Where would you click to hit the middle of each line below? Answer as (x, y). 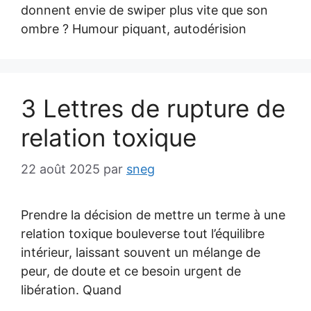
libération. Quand (71, 290)
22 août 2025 (60, 169)
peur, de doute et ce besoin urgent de (131, 271)
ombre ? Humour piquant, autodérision (134, 29)
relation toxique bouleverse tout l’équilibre (143, 234)
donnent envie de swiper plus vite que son (144, 10)
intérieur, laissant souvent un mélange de (141, 252)
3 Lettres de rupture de (153, 108)
